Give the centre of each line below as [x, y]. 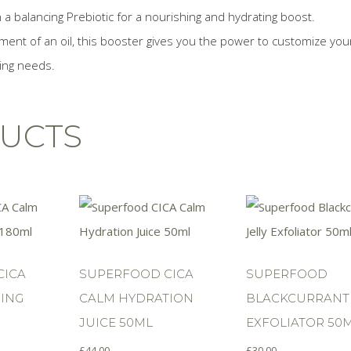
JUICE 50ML [116, 322]
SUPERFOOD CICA [136, 273]
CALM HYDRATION [136, 298]
